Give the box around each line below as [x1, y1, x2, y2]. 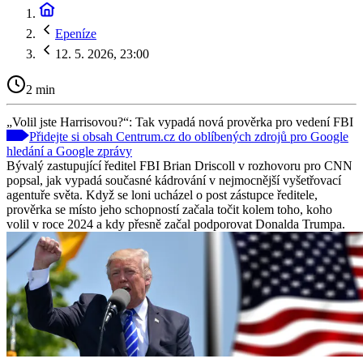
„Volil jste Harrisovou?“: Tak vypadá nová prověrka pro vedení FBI [6, 114, 353, 129]
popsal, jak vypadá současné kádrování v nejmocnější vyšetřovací [6, 173, 341, 187]
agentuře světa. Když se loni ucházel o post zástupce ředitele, [6, 187, 318, 202]
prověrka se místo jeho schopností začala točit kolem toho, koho [6, 202, 332, 216]
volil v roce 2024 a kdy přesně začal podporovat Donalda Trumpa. [6, 216, 345, 231]
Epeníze [55, 27, 96, 41]
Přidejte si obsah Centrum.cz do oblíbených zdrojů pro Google [29, 129, 348, 143]
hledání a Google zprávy [6, 143, 132, 158]
